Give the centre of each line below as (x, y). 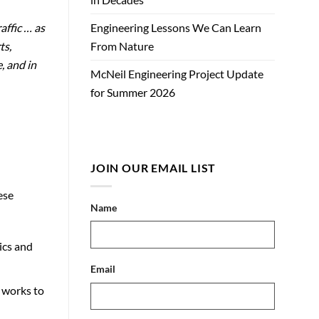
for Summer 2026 (133, 93)
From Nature (122, 46)
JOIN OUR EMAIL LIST (153, 168)
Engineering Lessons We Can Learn (176, 28)
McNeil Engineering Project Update (177, 74)
